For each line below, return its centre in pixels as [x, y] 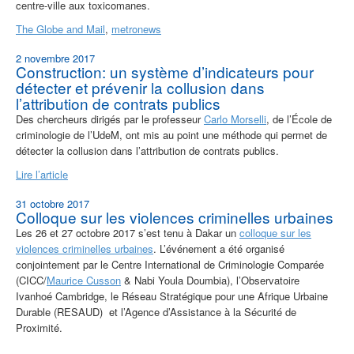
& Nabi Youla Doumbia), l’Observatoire [210, 281]
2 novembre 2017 [55, 58]
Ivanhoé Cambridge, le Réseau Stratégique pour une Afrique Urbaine [172, 296]
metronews [136, 29]
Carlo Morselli [235, 119]
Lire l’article [42, 175]
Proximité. [39, 328]
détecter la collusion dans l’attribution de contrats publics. [147, 151]
